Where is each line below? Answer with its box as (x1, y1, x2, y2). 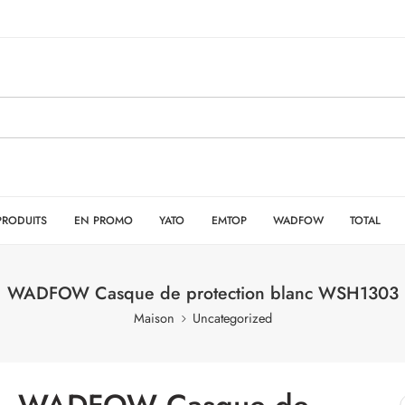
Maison (133, 308, 174, 327)
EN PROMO (73, 212, 133, 229)
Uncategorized (192, 308, 272, 327)
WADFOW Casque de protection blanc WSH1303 (6, 280, 399, 306)
